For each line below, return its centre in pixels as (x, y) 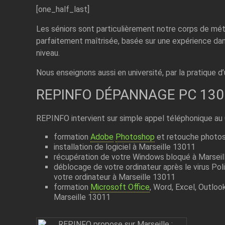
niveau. (48, 53)
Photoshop (135, 137)
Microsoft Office (120, 187)
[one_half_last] (63, 9)
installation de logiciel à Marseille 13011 (124, 147)
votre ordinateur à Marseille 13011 (114, 177)
